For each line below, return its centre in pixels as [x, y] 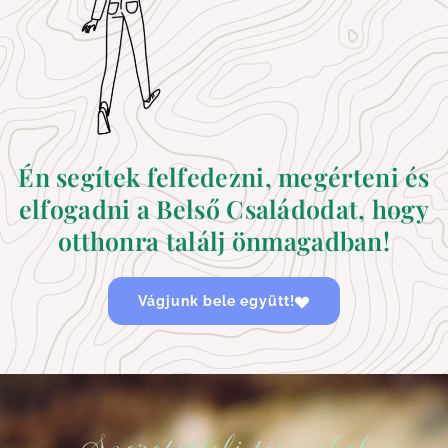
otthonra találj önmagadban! [224, 241]
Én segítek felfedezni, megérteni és [224, 177]
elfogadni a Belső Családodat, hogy [224, 209]
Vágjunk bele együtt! [216, 301]
